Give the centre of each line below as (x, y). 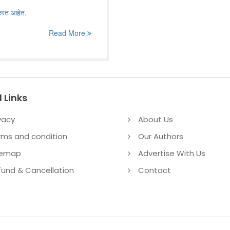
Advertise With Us (172, 153)
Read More (68, 33)
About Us (156, 119)
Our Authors (161, 136)
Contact (155, 170)
